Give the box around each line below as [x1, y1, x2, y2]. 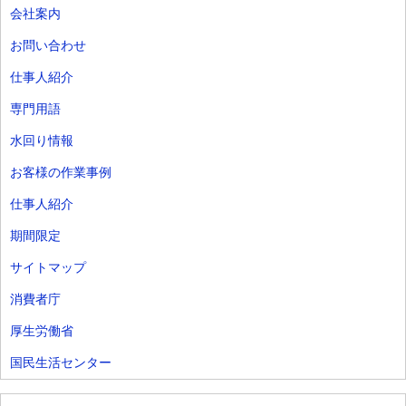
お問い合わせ [10, 37, 86, 53]
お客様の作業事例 [10, 164, 111, 179]
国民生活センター [10, 354, 111, 370]
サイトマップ [10, 259, 86, 275]
